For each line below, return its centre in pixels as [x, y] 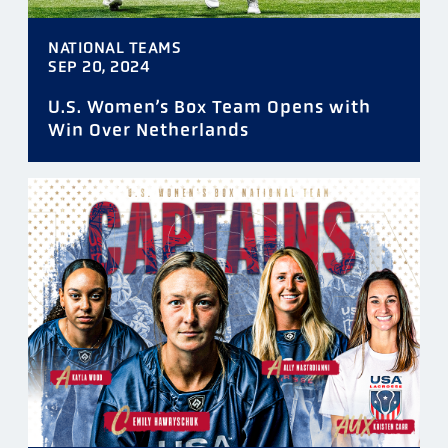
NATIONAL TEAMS [114, 47]
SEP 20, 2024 [99, 66]
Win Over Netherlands [148, 129]
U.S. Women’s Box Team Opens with [209, 106]
